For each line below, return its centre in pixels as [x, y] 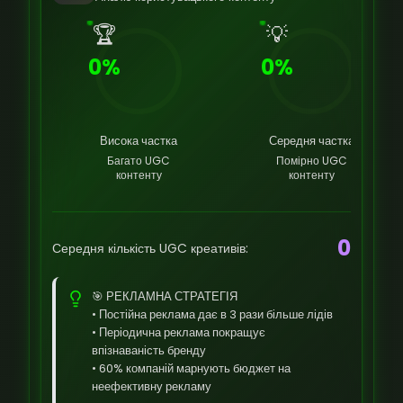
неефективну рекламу [152, 386]
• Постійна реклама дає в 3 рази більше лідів [212, 314]
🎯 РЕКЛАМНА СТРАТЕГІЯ [165, 296]
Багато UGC [139, 161]
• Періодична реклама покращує [179, 332]
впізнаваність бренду [149, 350]
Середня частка [311, 141]
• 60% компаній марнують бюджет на [191, 368]
